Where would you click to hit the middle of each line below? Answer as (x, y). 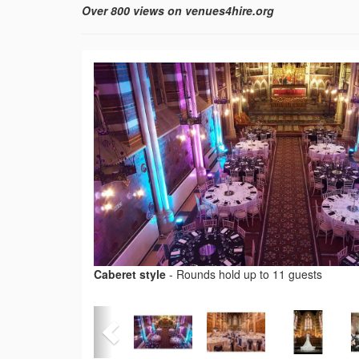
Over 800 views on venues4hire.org (178, 11)
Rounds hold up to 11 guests (249, 274)
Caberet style (130, 274)
